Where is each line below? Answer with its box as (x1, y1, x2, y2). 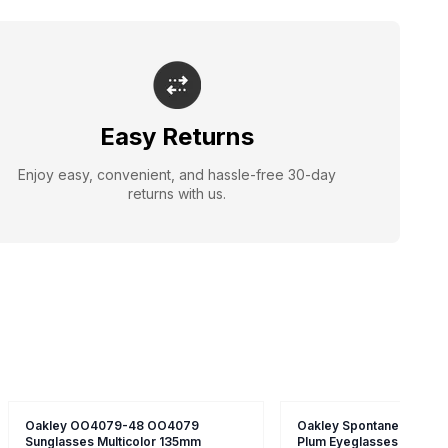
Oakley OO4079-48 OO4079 (25, 417, 199, 433)
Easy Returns (99, 121, 254, 151)
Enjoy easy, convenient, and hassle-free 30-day (17, 165, 336, 183)
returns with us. (127, 184, 226, 202)
